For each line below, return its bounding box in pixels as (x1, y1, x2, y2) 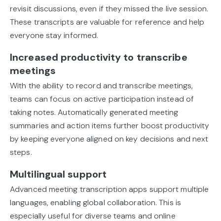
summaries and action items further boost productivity (10, 120, 210, 131)
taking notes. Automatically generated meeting (10, 107, 179, 118)
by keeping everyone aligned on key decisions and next (10, 134, 209, 145)
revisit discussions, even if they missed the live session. (10, 3, 208, 14)
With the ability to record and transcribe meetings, (10, 80, 193, 91)
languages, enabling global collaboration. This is (10, 197, 181, 208)
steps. (10, 147, 32, 158)
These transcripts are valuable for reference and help (10, 17, 205, 28)
